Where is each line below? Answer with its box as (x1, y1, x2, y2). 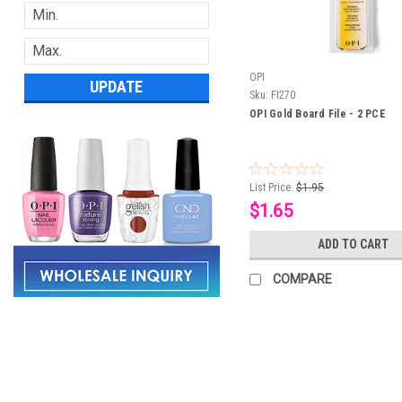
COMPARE (273, 272, 333, 287)
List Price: (249, 181, 294, 195)
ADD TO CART (317, 237, 389, 252)
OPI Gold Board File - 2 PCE (249, 108, 386, 121)
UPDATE (90, 76, 144, 96)
